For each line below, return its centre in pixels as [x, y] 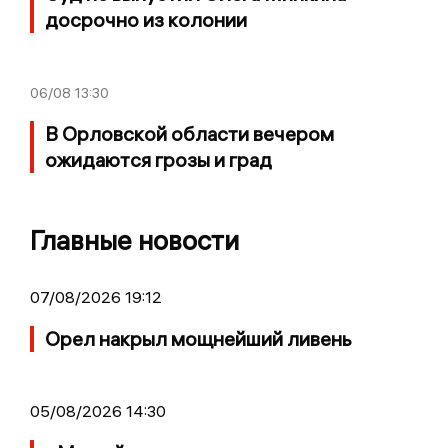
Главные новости [134, 241]
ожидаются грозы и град [158, 160]
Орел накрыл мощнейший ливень [198, 339]
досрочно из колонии [146, 20]
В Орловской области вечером [189, 134]
